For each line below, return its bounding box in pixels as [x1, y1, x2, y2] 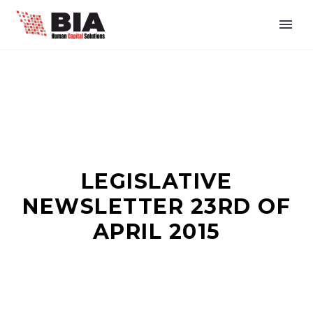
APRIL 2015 [92, 219, 221, 245]
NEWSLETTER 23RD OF [22, 194, 291, 219]
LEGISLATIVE [80, 168, 233, 194]
